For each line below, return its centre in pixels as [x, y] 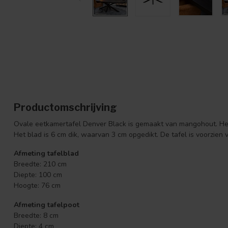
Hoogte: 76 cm [37, 186]
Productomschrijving [65, 107]
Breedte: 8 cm [36, 216]
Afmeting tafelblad [46, 154]
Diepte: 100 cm [38, 175]
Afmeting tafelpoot [47, 205]
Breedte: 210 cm [40, 164]
